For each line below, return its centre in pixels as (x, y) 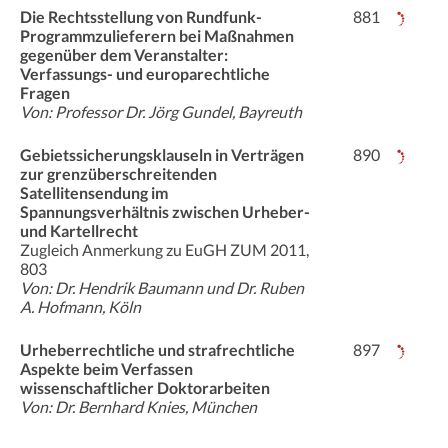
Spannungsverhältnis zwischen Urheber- (165, 212)
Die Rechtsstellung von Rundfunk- (141, 17)
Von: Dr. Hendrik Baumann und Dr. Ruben (162, 288)
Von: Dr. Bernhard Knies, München (138, 407)
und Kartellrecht (79, 231)
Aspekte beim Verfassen (106, 369)
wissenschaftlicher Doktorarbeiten (145, 388)
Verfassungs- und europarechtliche (145, 74)
